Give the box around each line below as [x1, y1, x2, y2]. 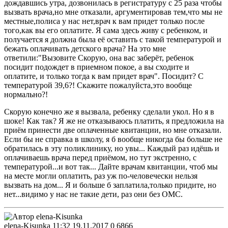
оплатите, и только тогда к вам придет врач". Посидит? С [4, 71, 204, 80]
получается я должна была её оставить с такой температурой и [4, 35, 221, 44]
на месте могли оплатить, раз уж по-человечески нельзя [4, 171, 197, 180]
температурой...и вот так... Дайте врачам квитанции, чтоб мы [4, 162, 218, 171]
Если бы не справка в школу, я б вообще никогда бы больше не [4, 134, 222, 144]
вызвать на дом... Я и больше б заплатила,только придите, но [4, 180, 216, 189]
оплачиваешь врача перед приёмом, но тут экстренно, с [4, 153, 196, 162]
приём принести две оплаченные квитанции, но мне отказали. [4, 125, 221, 134]
